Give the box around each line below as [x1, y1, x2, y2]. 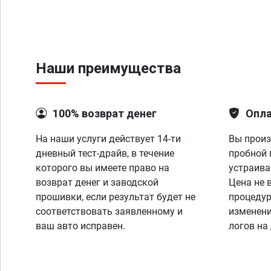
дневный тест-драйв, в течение [36, 148, 174, 159]
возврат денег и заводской [36, 177, 158, 188]
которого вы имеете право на [36, 162, 169, 174]
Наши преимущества [36, 60, 181, 77]
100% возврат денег [53, 107, 157, 120]
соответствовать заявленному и [36, 206, 183, 217]
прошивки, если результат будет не [36, 191, 195, 203]
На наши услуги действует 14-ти [36, 133, 181, 145]
